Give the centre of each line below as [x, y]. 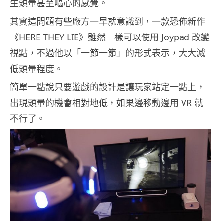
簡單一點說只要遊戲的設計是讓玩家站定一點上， [108, 87]
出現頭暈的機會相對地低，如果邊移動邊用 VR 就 [107, 102]
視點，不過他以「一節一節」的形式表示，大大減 [108, 53]
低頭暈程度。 [37, 68]
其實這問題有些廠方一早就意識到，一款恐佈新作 [108, 21]
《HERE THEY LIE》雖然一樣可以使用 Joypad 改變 [110, 37]
